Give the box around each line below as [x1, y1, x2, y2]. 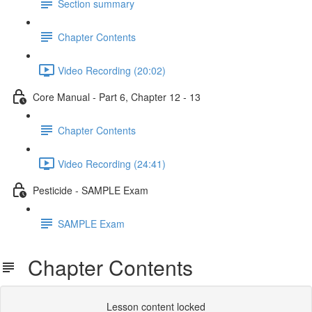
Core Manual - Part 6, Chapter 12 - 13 [33, 89, 201, 104]
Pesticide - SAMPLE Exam [33, 182, 148, 197]
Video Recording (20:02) [58, 63, 166, 77]
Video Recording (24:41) [58, 156, 166, 171]
